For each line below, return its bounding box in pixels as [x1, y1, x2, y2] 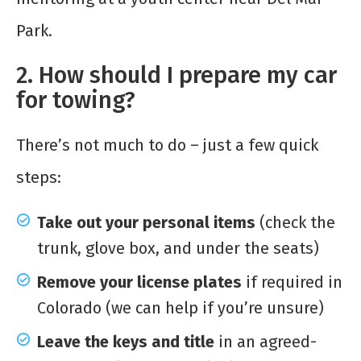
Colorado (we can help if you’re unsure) [37, 298, 324, 318]
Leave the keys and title [37, 332, 214, 352]
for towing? [16, 86, 135, 115]
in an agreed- [214, 332, 317, 352]
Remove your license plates [37, 272, 242, 293]
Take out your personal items [37, 213, 255, 233]
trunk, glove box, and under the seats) [37, 239, 319, 259]
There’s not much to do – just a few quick [16, 135, 318, 156]
